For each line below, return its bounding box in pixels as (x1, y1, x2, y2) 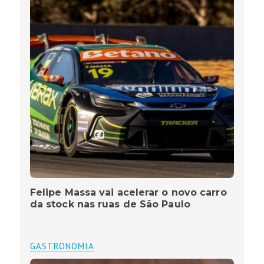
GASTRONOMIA (29, 240, 94, 252)
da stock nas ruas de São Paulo (29, 199, 190, 210)
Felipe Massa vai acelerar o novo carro (29, 187, 227, 199)
